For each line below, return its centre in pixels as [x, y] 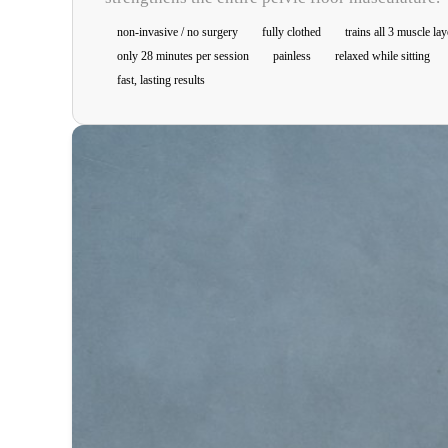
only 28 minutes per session [183, 56]
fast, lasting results [161, 80]
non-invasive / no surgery [177, 32]
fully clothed [291, 32]
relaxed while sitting [382, 56]
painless [292, 56]
